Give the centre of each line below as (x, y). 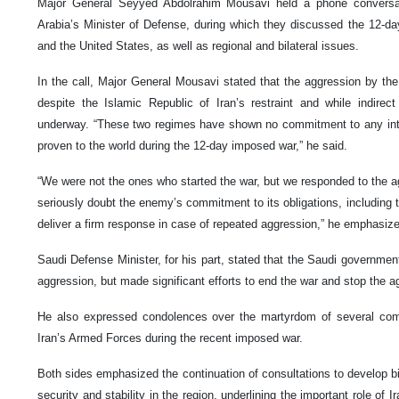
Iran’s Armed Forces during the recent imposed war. (170, 338)
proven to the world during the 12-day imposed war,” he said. (192, 146)
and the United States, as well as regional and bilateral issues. (198, 46)
